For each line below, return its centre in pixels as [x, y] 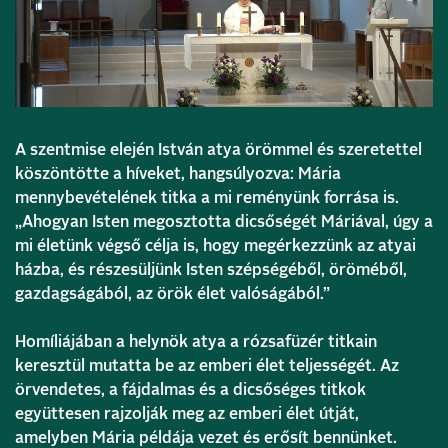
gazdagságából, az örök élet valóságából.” [172, 294]
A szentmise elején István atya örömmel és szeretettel [218, 150]
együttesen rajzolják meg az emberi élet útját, [187, 414]
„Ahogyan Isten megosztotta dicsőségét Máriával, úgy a [224, 222]
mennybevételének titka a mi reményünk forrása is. [207, 198]
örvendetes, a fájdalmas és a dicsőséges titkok [190, 390]
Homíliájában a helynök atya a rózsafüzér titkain [196, 342]
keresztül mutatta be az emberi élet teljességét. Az [207, 366]
